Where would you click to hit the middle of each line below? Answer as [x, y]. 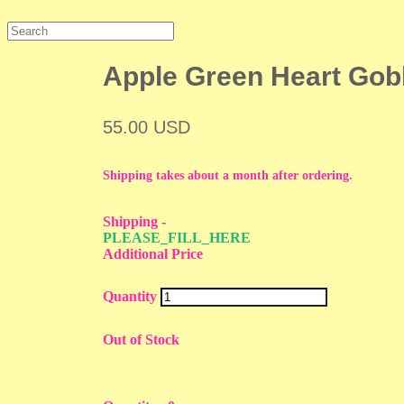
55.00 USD [147, 128]
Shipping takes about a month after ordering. [228, 176]
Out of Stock [142, 340]
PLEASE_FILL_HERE [177, 238]
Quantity [130, 297]
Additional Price [153, 254]
